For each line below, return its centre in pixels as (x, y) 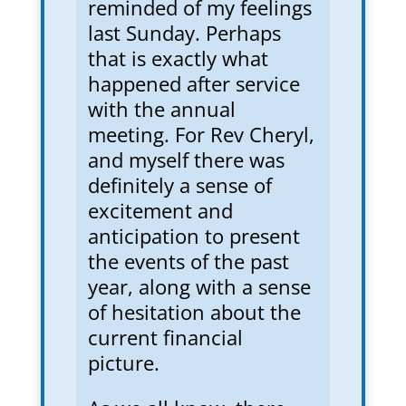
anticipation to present (193, 235)
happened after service (193, 83)
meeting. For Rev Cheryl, (201, 134)
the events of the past (188, 261)
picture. (123, 362)
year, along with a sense (199, 286)
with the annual (161, 108)
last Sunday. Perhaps (184, 32)
